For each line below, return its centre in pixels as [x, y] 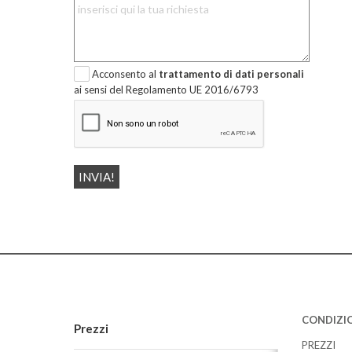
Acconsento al [125, 74]
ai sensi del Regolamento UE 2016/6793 [166, 89]
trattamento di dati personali [231, 74]
